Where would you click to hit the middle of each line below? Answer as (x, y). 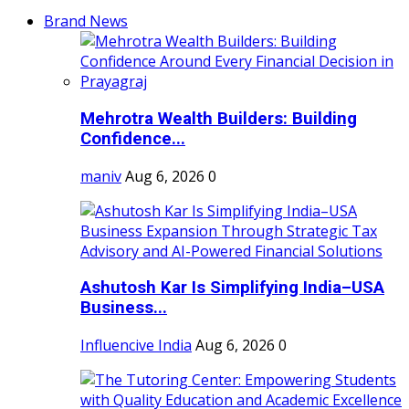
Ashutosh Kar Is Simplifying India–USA (232, 288)
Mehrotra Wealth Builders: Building (219, 119)
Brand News (86, 21)
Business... (124, 308)
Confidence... (133, 139)
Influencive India (136, 346)
